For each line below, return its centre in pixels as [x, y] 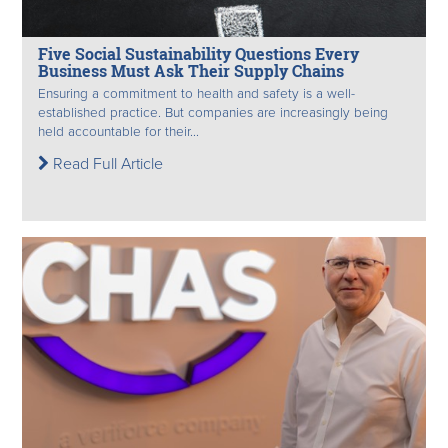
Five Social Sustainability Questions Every [198, 54]
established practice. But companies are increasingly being [213, 112]
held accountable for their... [118, 131]
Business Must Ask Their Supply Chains [191, 71]
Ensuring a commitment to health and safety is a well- [196, 93]
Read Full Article [106, 163]
